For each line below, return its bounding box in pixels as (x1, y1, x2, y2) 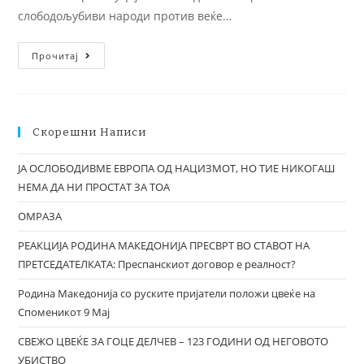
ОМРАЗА (18, 209, 63, 223)
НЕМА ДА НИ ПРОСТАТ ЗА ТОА (18, 180, 171, 194)
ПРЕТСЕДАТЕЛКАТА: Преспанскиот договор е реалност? (18, 257, 297, 271)
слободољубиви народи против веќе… (18, 8, 232, 24)
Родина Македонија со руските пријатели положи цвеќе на (18, 286, 316, 301)
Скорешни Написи (32, 126, 147, 138)
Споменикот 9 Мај (18, 305, 110, 319)
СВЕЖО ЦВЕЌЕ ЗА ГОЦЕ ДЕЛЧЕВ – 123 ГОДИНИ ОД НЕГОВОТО (18, 334, 329, 349)
